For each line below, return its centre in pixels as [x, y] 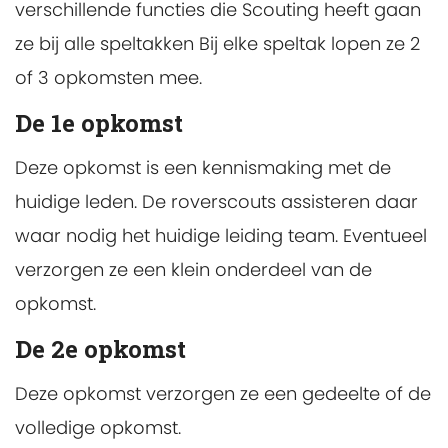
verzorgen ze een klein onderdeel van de [193, 270]
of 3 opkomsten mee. [108, 77]
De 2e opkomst [100, 349]
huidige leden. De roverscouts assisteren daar [216, 202]
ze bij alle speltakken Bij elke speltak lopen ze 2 [217, 43]
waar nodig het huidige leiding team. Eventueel [221, 236]
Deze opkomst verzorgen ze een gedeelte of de [223, 394]
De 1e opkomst [99, 123]
